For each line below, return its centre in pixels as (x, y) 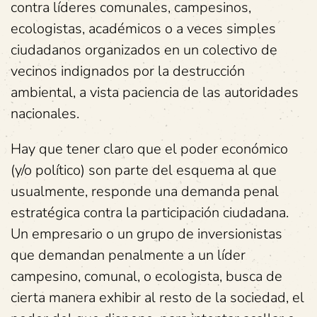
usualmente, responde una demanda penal (145, 191)
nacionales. (45, 114)
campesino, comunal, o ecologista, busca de (146, 276)
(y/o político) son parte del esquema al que (144, 170)
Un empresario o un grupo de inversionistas (146, 234)
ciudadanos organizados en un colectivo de (144, 50)
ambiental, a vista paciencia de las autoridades (155, 92)
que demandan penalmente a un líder (128, 255)
